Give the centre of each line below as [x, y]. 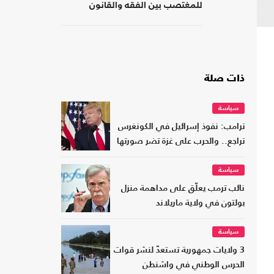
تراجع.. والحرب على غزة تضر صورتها [181, 142]
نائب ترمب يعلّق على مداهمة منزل [183, 189]
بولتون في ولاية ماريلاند [200, 204]
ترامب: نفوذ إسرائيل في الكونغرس [181, 127]
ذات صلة [224, 79]
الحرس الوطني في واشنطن [194, 265]
